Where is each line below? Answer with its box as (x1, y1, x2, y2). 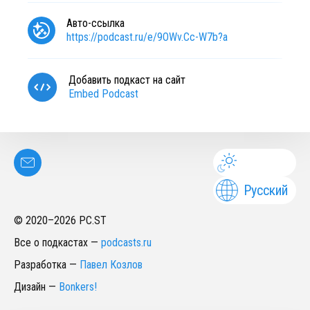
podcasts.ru (101, 236, 152, 249)
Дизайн (14, 280, 46, 293)
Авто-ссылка (66, 17, 125, 30)
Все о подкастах (14, 236, 88, 249)
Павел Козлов (80, 258, 143, 271)
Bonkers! (59, 280, 97, 293)
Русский (244, 182, 288, 199)
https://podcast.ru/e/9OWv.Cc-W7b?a (66, 30, 228, 44)
